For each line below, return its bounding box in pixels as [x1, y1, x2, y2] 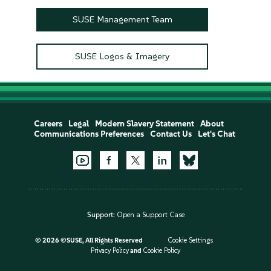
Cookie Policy [143, 246, 180, 255]
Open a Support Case [116, 210, 184, 219]
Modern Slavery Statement [94, 118, 194, 129]
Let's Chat [197, 128, 235, 139]
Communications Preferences [33, 128, 144, 139]
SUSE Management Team [72, 13, 172, 25]
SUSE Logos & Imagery [75, 50, 169, 62]
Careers [33, 118, 62, 129]
